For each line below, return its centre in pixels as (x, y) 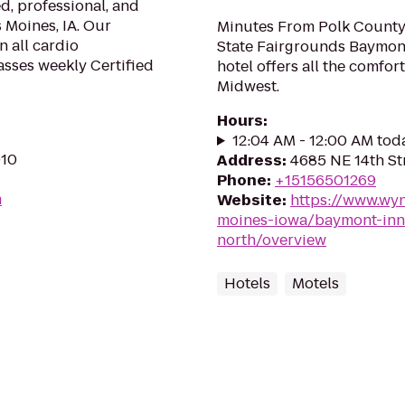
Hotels (247, 283)
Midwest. (248, 86)
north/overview (272, 240)
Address (250, 160)
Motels (316, 283)
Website (250, 200)
